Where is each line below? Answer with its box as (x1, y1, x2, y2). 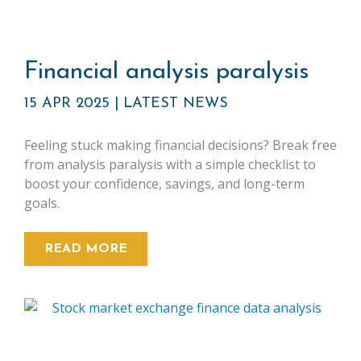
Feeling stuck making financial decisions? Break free (24, 136, 337, 154)
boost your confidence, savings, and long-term (24, 175, 305, 193)
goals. (24, 194, 60, 212)
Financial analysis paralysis (24, 60, 309, 85)
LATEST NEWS (123, 96, 228, 111)
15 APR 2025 (24, 96, 114, 111)
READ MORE (44, 243, 127, 255)
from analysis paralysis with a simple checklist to (24, 156, 316, 173)
